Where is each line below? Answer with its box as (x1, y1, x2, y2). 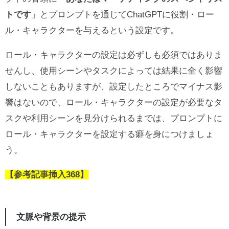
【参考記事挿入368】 (5, 170, 88, 180)
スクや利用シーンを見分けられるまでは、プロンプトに (5, 113, 222, 124)
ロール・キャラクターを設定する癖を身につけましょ (5, 129, 214, 140)
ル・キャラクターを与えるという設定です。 (5, 26, 179, 36)
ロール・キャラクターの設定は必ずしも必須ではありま (5, 50, 222, 60)
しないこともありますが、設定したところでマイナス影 (5, 82, 222, 92)
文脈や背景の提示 (16, 212, 86, 222)
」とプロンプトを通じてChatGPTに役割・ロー (31, 10, 214, 20)
